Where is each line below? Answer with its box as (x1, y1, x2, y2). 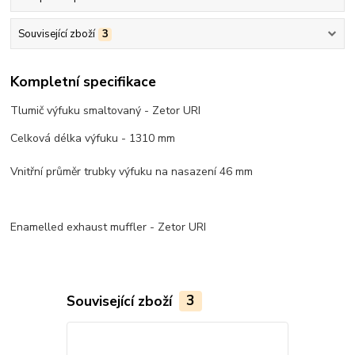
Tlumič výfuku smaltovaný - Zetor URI (10, 102, 201, 118)
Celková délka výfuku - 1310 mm (10, 130, 176, 146)
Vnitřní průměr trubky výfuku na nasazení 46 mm (10, 163, 254, 179)
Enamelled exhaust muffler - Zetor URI (10, 219, 207, 235)
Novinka (300, 332, 332, 345)
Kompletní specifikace (10, 72, 157, 92)
